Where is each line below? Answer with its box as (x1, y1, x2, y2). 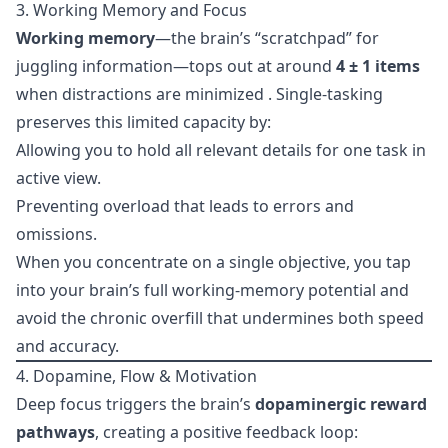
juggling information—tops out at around (16, 55, 336, 77)
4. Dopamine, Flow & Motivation (16, 365, 257, 387)
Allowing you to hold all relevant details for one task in (16, 139, 426, 161)
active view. (16, 167, 101, 189)
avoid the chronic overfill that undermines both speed (16, 307, 424, 329)
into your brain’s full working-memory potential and (16, 279, 409, 301)
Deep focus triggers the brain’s (16, 393, 255, 415)
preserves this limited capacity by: (16, 111, 271, 133)
